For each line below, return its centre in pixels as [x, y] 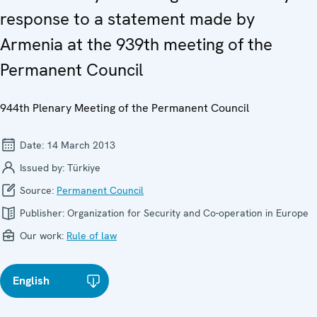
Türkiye [84, 167]
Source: [37, 190]
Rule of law [92, 235]
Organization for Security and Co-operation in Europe [188, 213]
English [31, 280]
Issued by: [42, 167]
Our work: [42, 235]
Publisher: [42, 213]
